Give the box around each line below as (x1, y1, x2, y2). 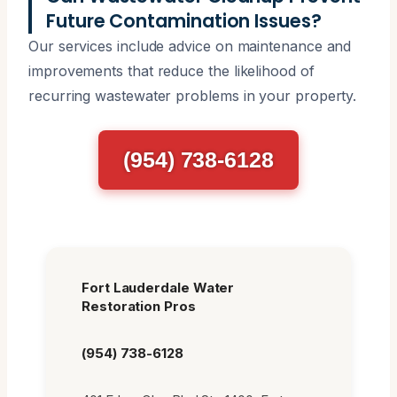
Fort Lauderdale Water (82, 278, 235, 296)
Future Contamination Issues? (46, 7, 322, 34)
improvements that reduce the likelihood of (28, 61, 315, 80)
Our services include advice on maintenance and (28, 36, 352, 55)
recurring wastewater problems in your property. (28, 86, 357, 105)
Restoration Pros (82, 297, 196, 315)
